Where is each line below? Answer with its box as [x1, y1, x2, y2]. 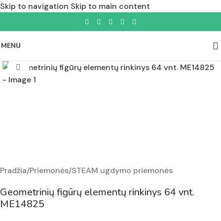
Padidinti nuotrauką [29, 63, 101, 72]
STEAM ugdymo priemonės [72, 165, 173, 176]
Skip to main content [71, 1, 150, 11]
